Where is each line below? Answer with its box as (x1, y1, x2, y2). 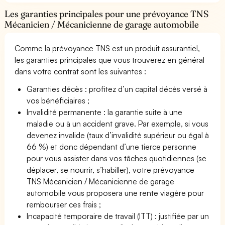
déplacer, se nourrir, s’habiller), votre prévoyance (27, 164, 195, 175)
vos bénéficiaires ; (27, 95, 90, 105)
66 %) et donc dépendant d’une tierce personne (27, 141, 197, 152)
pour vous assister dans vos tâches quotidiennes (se (27, 153, 207, 163)
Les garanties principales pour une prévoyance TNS (5, 8, 209, 20)
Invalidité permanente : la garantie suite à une (27, 106, 183, 117)
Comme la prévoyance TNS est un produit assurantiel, (15, 43, 200, 53)
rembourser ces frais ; (27, 199, 101, 209)
